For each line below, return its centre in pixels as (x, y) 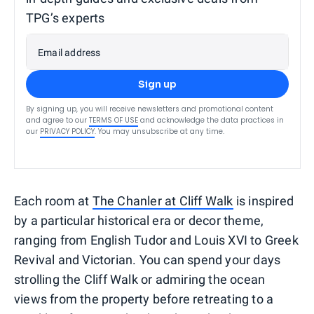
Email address (69, 53)
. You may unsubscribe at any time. (159, 132)
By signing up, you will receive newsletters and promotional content (150, 109)
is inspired (264, 201)
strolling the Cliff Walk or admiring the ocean (140, 280)
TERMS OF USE (114, 121)
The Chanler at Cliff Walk (163, 201)
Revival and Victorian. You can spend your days (148, 260)
